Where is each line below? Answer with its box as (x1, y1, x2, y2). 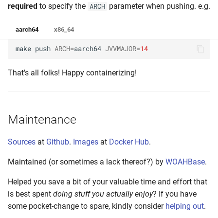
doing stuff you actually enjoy (53, 189, 153, 199)
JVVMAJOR (105, 44, 136, 54)
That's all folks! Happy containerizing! (8, 68, 137, 77)
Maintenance (8, 112, 76, 127)
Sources (8, 137, 36, 146)
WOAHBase (165, 157, 205, 166)
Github (46, 137, 69, 146)
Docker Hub (109, 137, 149, 146)
